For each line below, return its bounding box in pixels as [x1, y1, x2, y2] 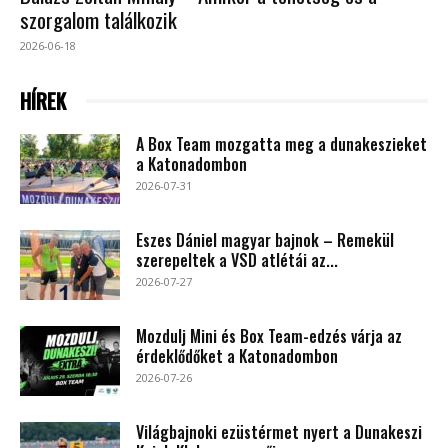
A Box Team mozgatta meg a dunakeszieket [136, 131, 427, 156]
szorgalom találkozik [20, 3, 177, 35]
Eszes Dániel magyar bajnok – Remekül [136, 227, 394, 252]
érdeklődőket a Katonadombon [136, 343, 338, 368]
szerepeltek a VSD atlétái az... [136, 247, 338, 272]
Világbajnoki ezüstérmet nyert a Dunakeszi [136, 419, 422, 444]
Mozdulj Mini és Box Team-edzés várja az [136, 323, 402, 348]
